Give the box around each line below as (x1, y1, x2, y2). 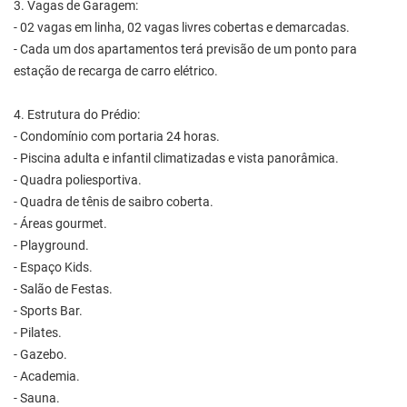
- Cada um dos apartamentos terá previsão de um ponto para (14, 41, 357, 57)
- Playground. (14, 237, 89, 253)
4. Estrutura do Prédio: (14, 106, 140, 123)
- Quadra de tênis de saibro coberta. (14, 194, 213, 210)
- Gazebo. (14, 346, 67, 362)
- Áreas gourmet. (14, 215, 107, 232)
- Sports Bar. (14, 303, 83, 319)
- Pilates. (14, 324, 62, 341)
